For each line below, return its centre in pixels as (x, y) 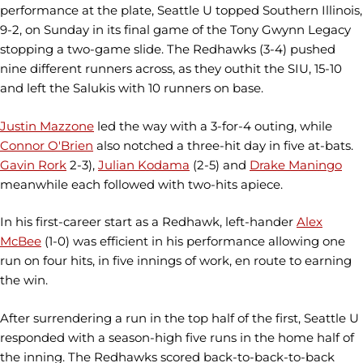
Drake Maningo (296, 164)
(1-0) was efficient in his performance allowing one (193, 241)
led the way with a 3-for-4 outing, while (213, 126)
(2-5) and (220, 164)
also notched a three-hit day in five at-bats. (223, 145)
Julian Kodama (144, 164)
